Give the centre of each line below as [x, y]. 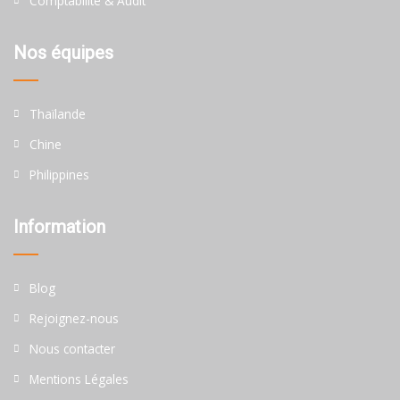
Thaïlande [58, 114]
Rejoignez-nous [74, 319]
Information [59, 227]
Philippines [59, 175]
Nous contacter [72, 349]
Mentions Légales [79, 379]
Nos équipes [63, 53]
